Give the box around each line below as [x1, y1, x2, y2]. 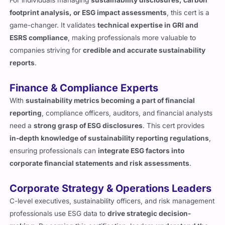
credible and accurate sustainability [83, 46, 206, 54]
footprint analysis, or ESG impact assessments [10, 8, 167, 17]
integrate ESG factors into [98, 146, 185, 155]
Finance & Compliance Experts [10, 81, 159, 94]
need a [10, 121, 34, 130]
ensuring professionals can [10, 146, 98, 155]
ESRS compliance [10, 33, 68, 42]
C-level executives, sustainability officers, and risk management [10, 196, 215, 205]
